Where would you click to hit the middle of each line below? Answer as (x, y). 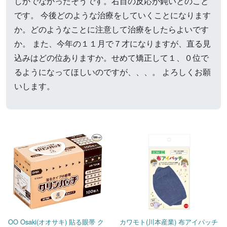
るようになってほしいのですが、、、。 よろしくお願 (112, 72)
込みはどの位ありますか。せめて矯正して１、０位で (111, 58)
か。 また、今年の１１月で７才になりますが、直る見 (112, 43)
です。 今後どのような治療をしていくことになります (112, 15)
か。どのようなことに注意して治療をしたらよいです (111, 29)
